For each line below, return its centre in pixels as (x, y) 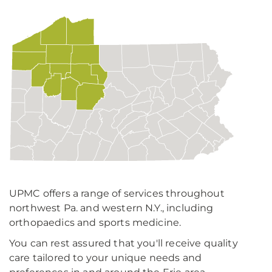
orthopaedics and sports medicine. (95, 223)
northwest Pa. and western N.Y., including (111, 208)
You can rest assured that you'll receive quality (124, 243)
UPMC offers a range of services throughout (117, 193)
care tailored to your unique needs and (106, 258)
